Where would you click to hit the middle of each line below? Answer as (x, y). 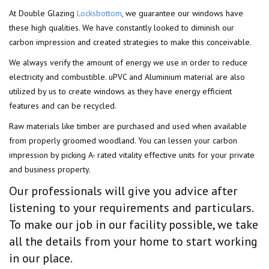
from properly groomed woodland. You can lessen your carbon (123, 141)
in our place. (41, 258)
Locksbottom (99, 14)
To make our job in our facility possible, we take (134, 225)
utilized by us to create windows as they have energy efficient (120, 92)
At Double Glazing (43, 14)
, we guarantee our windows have (183, 14)
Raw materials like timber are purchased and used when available (128, 126)
